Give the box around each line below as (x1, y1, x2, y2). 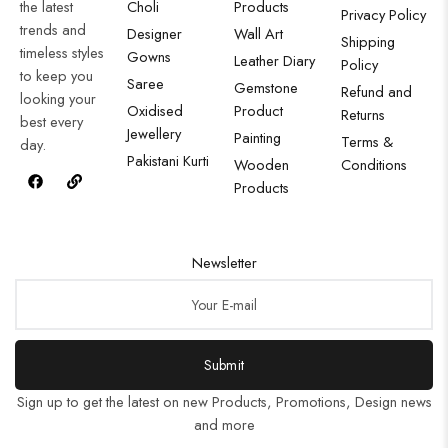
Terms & (341, 131, 393, 152)
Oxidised (127, 100, 183, 121)
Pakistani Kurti (127, 150, 209, 171)
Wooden (234, 154, 289, 175)
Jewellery (127, 123, 181, 144)
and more (193, 414, 255, 435)
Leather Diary (234, 50, 315, 71)
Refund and (341, 81, 412, 102)
